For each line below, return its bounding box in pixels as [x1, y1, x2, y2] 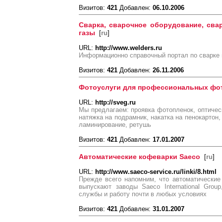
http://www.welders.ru [95, 44, 162, 52]
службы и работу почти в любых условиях [79, 190, 207, 198]
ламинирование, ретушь [79, 121, 151, 128]
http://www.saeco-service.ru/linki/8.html [95, 168, 217, 175]
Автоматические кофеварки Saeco [79, 153, 200, 161]
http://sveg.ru [95, 99, 136, 106]
